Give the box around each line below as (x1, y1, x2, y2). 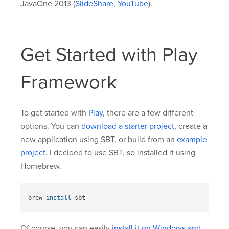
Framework (20, 70, 117, 94)
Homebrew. (20, 161, 61, 171)
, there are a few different (103, 107, 193, 118)
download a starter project (81, 121, 174, 131)
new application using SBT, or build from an (20, 134, 177, 145)
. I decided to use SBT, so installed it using (45, 147, 195, 158)
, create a (174, 121, 207, 131)
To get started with (20, 107, 88, 118)
